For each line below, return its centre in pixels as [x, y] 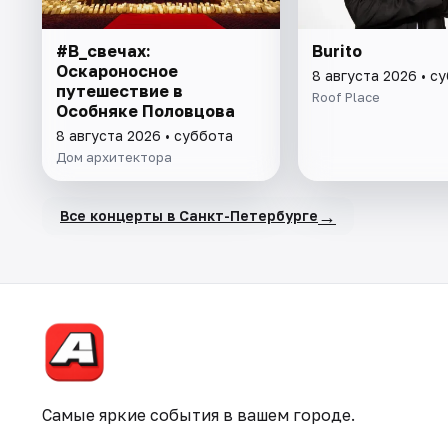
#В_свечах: [103, 50]
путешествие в [119, 90]
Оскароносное [117, 70]
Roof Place [345, 96]
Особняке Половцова [145, 110]
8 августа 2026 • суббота [144, 135]
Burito [336, 50]
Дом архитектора [114, 156]
